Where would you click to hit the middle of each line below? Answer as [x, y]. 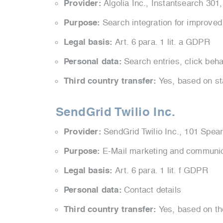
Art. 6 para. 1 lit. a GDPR [162, 42]
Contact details [153, 190]
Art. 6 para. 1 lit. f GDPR [161, 170]
